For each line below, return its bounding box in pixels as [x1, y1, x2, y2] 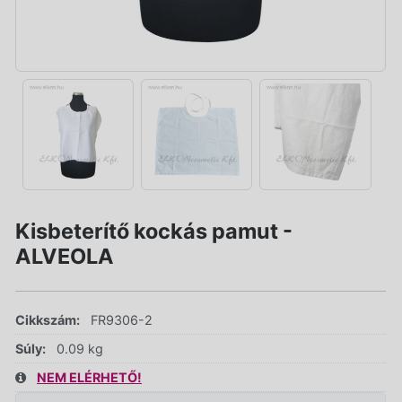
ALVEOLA [15, 242, 114, 269]
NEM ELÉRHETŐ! [37, 369, 142, 385]
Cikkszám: [15, 311, 80, 328]
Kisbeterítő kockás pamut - [15, 217, 293, 244]
